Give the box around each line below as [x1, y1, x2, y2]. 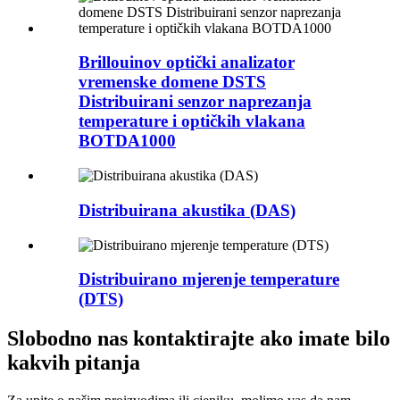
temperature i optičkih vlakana [79, 112, 305, 131]
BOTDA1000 [79, 131, 176, 151]
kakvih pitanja [7, 351, 140, 375]
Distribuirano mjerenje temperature [79, 270, 339, 289]
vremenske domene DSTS [79, 72, 266, 92]
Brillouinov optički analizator [79, 53, 295, 72]
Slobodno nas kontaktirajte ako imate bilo [7, 327, 390, 351]
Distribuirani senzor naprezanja [79, 92, 312, 112]
